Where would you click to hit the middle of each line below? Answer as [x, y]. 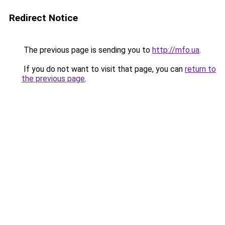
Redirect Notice [43, 18]
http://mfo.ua [176, 50]
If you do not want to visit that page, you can [103, 69]
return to [200, 69]
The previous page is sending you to [87, 50]
